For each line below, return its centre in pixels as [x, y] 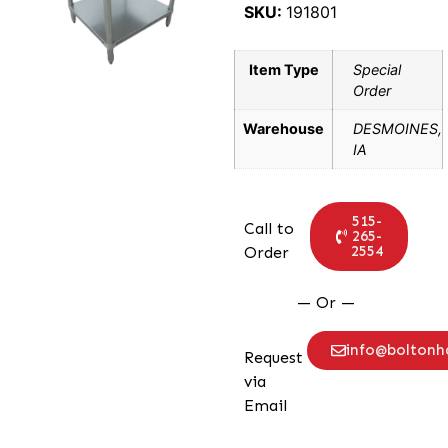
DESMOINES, [397, 128]
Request [273, 358]
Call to [269, 229]
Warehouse [283, 128]
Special [377, 69]
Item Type [283, 69]
